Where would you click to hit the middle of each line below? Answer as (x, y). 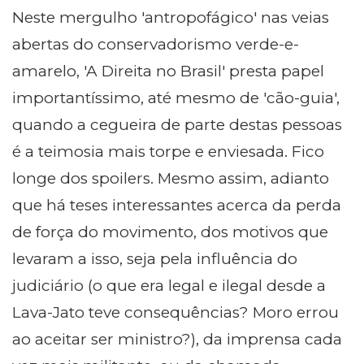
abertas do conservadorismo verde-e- (156, 45)
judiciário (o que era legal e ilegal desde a (169, 286)
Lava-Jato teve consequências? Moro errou (175, 313)
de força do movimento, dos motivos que (170, 232)
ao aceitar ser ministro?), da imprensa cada (177, 340)
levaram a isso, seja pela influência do (155, 259)
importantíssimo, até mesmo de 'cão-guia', (176, 98)
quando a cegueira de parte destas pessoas (177, 125)
